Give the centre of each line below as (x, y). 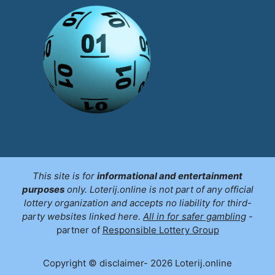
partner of (79, 230)
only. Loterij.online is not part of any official (159, 189)
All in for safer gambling (195, 216)
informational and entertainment (170, 176)
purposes (43, 189)
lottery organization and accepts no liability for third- (137, 203)
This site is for (65, 176)
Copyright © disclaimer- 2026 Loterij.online (137, 263)
